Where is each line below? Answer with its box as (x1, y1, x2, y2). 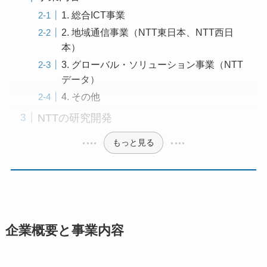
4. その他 (61, 91, 100, 102)
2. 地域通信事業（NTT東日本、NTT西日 (61, 26, 234, 38)
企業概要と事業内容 (5, 223, 124, 238)
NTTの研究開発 (37, 111, 112, 124)
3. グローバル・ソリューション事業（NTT (61, 58, 243, 70)
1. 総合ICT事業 (61, 9, 125, 20)
